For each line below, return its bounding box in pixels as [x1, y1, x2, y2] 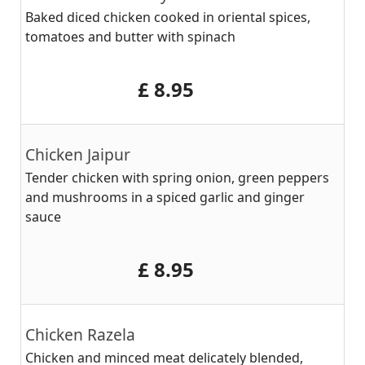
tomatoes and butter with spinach [25, 28, 235, 46]
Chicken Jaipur [25, 143, 130, 165]
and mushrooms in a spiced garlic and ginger [25, 188, 305, 206]
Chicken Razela [25, 323, 135, 345]
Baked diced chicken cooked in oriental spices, [25, 8, 310, 26]
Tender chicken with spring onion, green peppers [25, 169, 329, 187]
